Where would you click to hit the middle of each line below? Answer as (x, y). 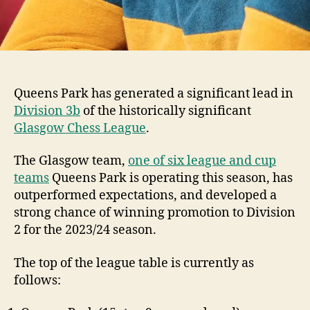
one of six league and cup (202, 161)
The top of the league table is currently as (134, 263)
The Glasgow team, (71, 161)
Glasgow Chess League (80, 128)
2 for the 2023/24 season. (85, 230)
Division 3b (47, 111)
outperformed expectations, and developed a (145, 196)
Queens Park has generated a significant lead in (154, 93)
